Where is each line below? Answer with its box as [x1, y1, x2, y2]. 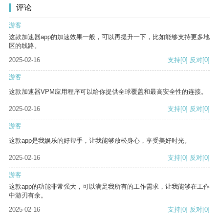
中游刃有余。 [9, 192, 47, 199]
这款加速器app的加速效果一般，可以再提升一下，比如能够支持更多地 [9, 33, 210, 41]
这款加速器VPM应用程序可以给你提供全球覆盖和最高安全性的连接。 [9, 88, 207, 96]
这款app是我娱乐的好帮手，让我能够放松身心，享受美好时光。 [9, 137, 191, 145]
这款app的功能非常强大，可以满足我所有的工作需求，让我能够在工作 [9, 183, 210, 191]
